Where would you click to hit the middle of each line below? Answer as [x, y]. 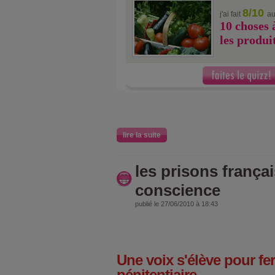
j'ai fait [231, 14]
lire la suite [142, 135]
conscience [178, 190]
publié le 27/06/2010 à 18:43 [176, 203]
